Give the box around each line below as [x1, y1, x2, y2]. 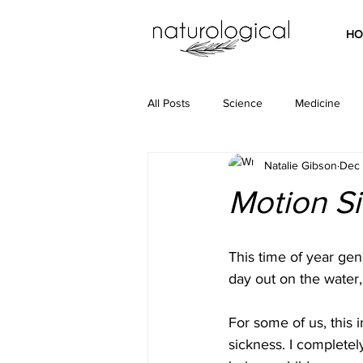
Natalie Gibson [264, 159, 337, 173]
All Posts [147, 96, 190, 110]
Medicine [295, 96, 340, 110]
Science [223, 96, 263, 110]
